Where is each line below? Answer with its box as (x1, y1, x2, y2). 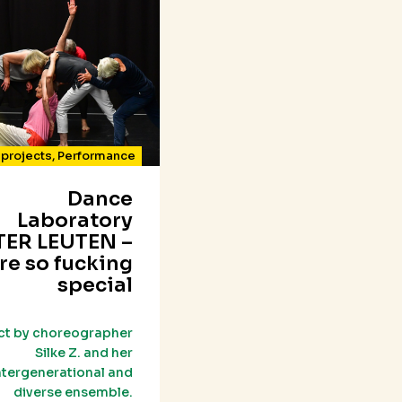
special (57, 273, 134, 298)
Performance (57, 148, 135, 164)
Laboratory (17, 208, 134, 233)
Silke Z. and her (35, 345, 134, 362)
